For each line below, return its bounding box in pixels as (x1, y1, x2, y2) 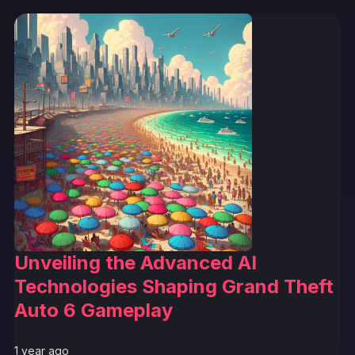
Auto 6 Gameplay (14, 298, 173, 322)
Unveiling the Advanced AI (14, 250, 257, 274)
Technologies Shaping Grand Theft (14, 274, 334, 298)
